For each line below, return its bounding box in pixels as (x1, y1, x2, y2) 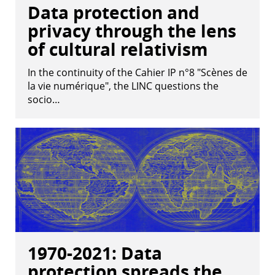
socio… (28, 93, 60, 106)
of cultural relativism (28, 37, 208, 61)
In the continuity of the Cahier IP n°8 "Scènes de (28, 66, 247, 79)
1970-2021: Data (28, 241, 162, 265)
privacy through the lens (28, 19, 236, 43)
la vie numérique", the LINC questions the (28, 79, 219, 93)
